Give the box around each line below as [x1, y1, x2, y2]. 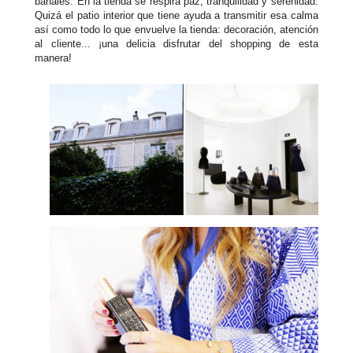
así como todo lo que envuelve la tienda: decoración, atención [35, 23, 318, 35]
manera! [35, 51, 72, 64]
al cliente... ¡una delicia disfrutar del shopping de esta [35, 37, 318, 50]
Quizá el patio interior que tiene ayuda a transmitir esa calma [35, 9, 318, 21]
